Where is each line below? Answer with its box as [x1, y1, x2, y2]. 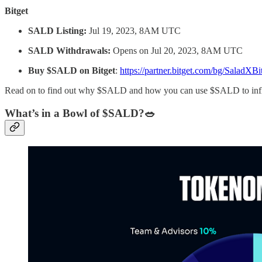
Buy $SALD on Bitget [28, 65, 115, 75]
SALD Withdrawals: [28, 45, 111, 56]
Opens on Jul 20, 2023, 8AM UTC [111, 45, 243, 56]
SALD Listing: [28, 25, 87, 36]
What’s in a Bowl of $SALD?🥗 [5, 106, 156, 119]
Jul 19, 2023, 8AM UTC [87, 25, 181, 36]
